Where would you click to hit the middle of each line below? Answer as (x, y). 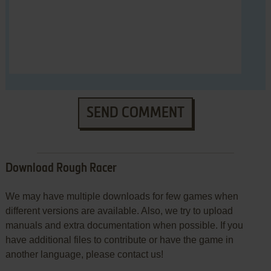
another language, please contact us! (84, 255)
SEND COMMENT (135, 113)
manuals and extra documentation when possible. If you (124, 226)
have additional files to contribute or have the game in (119, 240)
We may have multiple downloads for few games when (122, 197)
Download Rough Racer (61, 169)
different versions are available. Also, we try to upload (119, 211)
